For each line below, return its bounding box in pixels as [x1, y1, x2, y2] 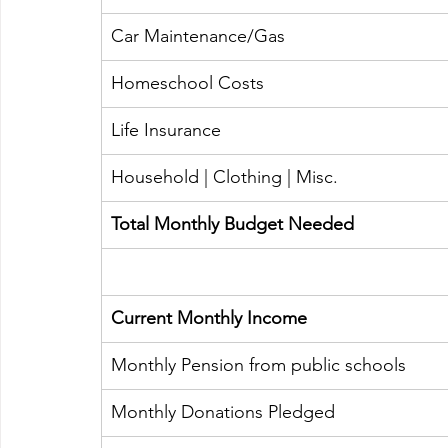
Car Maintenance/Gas [111, 25, 285, 48]
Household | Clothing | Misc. [111, 166, 343, 189]
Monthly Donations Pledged [111, 401, 335, 424]
